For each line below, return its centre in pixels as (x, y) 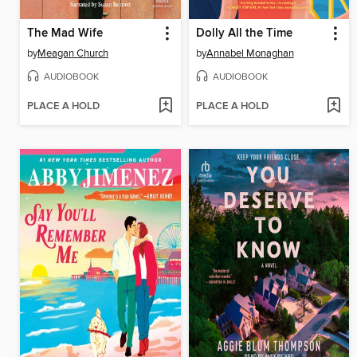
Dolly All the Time (244, 34)
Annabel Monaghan (250, 54)
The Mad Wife (65, 34)
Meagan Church (73, 54)
